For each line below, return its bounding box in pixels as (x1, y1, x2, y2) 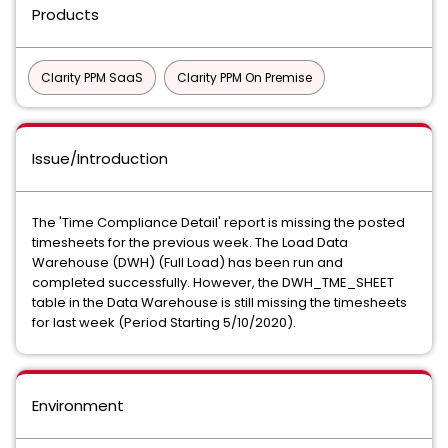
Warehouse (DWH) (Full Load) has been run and (32, 253, 343, 272)
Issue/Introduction (32, 148, 168, 169)
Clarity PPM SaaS (41, 69, 143, 86)
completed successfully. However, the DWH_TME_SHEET (32, 273, 394, 292)
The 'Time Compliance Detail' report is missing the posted (32, 213, 405, 232)
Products (32, 4, 99, 25)
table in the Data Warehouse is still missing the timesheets (32, 293, 407, 312)
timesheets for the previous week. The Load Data (32, 233, 348, 252)
